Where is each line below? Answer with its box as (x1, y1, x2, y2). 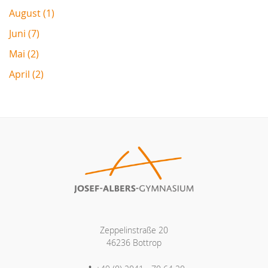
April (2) (9, 67, 44, 81)
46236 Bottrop (106, 236, 162, 248)
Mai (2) (9, 47, 39, 60)
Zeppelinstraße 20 (100, 224, 168, 236)
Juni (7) (9, 26, 39, 40)
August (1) (9, 6, 54, 20)
